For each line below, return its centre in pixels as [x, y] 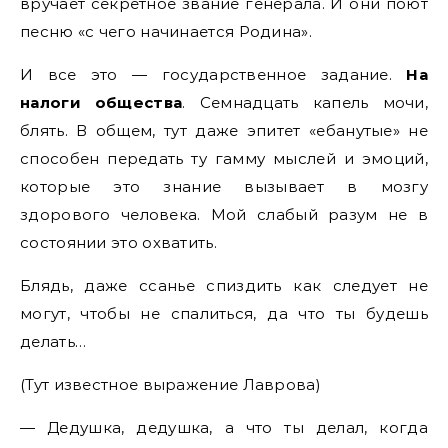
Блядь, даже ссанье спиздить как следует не [224, 285]
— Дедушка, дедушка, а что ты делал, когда [224, 427]
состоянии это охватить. [118, 242]
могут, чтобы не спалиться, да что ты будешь [224, 313]
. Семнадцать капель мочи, [305, 102]
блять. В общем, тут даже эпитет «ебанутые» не [224, 130]
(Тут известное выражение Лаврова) [170, 384]
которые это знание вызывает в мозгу [224, 186]
